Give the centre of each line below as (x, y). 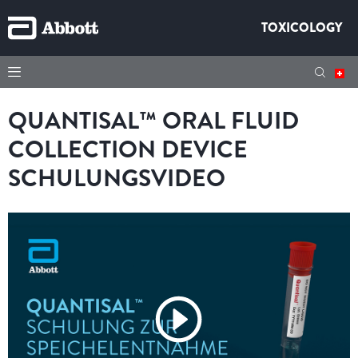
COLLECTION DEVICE (128, 150)
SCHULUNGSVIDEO (117, 179)
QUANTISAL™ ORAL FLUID (153, 121)
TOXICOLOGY (302, 28)
